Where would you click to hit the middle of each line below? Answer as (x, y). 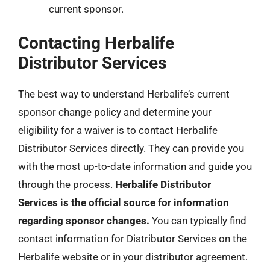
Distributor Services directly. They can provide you (131, 148)
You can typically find (198, 221)
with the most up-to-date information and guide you (135, 166)
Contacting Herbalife (96, 43)
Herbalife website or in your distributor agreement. (133, 257)
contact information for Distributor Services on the (133, 239)
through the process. (67, 184)
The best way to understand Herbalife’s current (124, 94)
